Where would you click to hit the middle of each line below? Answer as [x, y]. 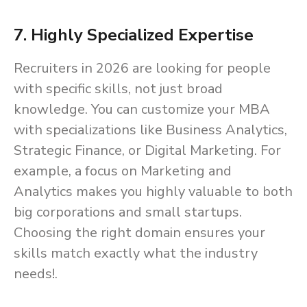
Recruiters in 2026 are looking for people [142, 69]
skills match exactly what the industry [136, 254]
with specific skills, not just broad [118, 89]
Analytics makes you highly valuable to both [153, 192]
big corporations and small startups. [128, 212]
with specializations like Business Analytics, [150, 130]
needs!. [36, 274]
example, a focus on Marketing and [123, 171]
